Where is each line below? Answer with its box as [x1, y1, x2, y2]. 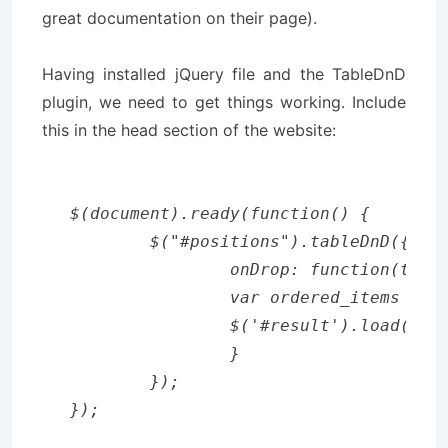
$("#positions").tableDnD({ [70, 232, 150, 251]
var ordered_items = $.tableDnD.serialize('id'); [70, 288, 230, 307]
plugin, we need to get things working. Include [42, 92, 406, 112]
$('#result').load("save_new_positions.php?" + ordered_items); [70, 316, 150, 335]
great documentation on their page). [42, 8, 317, 28]
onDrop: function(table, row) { [70, 260, 230, 279]
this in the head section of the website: [42, 120, 336, 140]
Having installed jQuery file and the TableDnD [42, 64, 406, 84]
